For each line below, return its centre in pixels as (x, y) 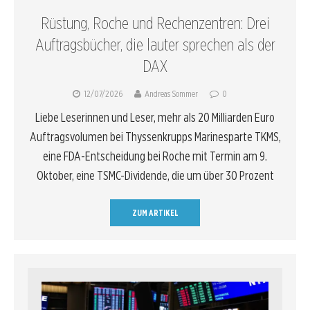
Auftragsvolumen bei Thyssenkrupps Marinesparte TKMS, (155, 136)
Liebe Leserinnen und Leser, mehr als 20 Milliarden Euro (155, 117)
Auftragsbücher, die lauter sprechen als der (155, 44)
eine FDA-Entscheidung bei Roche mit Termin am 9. (155, 156)
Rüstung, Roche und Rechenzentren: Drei (155, 23)
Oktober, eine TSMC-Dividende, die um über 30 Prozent (155, 175)
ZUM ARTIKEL (155, 212)
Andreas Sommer (171, 93)
